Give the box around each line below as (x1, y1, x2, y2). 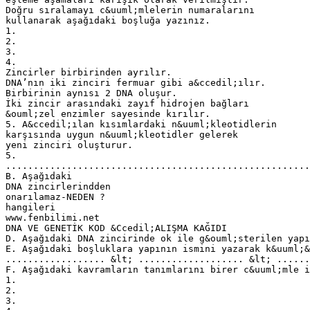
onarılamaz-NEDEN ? (6, 191, 105, 202)
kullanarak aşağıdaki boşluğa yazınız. (6, 15, 210, 26)
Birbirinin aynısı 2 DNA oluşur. (6, 87, 177, 98)
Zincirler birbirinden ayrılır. (6, 66, 172, 77)
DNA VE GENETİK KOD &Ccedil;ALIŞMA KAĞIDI (6, 222, 227, 233)
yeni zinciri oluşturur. (6, 139, 133, 150)
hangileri (6, 201, 55, 212)
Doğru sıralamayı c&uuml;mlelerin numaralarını (6, 4, 255, 15)
